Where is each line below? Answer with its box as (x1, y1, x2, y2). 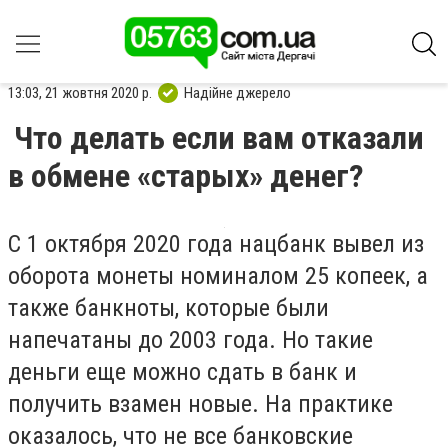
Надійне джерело (184, 83, 291, 102)
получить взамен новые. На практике (8, 390, 393, 418)
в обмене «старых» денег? (8, 157, 364, 195)
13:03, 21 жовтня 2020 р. (8, 83, 152, 102)
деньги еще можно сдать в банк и (8, 358, 357, 386)
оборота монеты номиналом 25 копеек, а (8, 262, 428, 290)
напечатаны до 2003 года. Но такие (8, 326, 373, 354)
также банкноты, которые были (8, 294, 329, 322)
